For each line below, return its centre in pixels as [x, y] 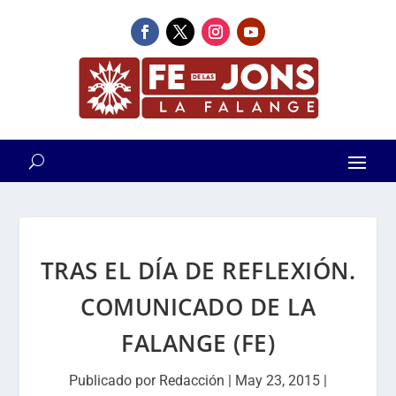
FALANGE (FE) [198, 343]
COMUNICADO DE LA [198, 307]
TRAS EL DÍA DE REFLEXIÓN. [198, 270]
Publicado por [114, 381]
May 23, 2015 [278, 381]
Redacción [192, 381]
